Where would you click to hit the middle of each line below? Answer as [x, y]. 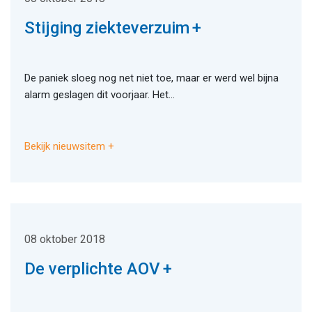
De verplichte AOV [92, 269]
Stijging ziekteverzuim [107, 28]
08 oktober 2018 [65, 240]
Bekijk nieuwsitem [65, 147]
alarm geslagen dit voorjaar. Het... [100, 95]
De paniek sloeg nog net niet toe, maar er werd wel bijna [151, 78]
